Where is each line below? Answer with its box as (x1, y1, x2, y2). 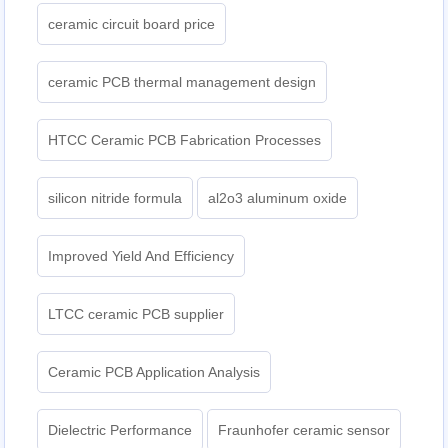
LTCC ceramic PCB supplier (48, 306, 225, 323)
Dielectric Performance (48, 422, 193, 439)
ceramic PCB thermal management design (48, 74, 317, 91)
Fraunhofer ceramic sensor (218, 422, 391, 439)
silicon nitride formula (48, 190, 183, 207)
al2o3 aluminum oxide (208, 190, 348, 207)
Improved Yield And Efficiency (48, 248, 235, 265)
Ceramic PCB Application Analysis (48, 364, 261, 381)
